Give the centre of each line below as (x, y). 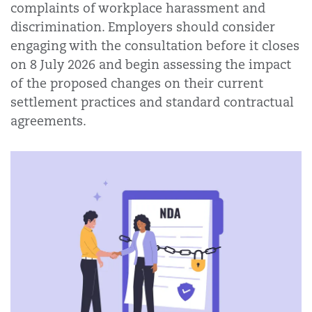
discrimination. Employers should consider (143, 27)
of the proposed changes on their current (137, 83)
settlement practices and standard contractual (152, 102)
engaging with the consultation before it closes (155, 46)
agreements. (50, 121)
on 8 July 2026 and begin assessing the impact (151, 64)
